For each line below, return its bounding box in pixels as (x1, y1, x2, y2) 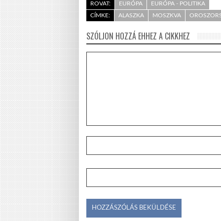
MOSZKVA (152, 12, 181, 18)
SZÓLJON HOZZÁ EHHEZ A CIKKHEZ (86, 30, 190, 42)
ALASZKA (118, 12, 144, 18)
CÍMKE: (90, 12, 110, 18)
